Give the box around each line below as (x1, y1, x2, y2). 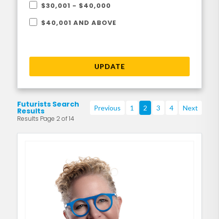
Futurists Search (17, 99, 79, 109)
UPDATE (94, 62, 125, 70)
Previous (94, 104, 121, 112)
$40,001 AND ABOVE (41, 18, 116, 27)
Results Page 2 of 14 (17, 114, 74, 123)
